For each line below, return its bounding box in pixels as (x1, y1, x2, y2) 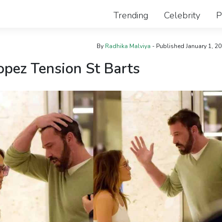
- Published (150, 42, 184, 50)
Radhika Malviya (105, 42, 151, 50)
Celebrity (164, 9, 200, 21)
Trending (113, 9, 148, 21)
